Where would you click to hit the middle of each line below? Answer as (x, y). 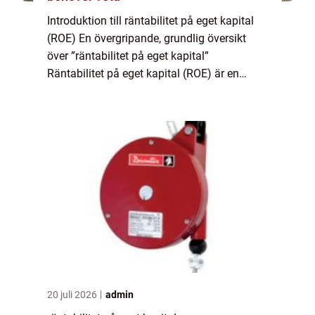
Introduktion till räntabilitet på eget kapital (150, 20)
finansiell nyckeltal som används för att (145, 91)
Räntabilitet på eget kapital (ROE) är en (143, 73)
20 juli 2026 (73, 294)
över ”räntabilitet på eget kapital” (128, 56)
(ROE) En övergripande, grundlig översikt (147, 38)
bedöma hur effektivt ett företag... (130, 108)
